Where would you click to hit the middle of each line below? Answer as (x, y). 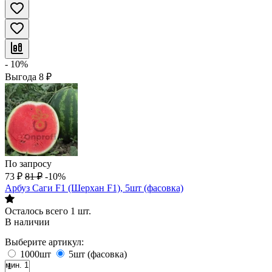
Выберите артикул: (44, 242)
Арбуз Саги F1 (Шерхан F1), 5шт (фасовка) (94, 188)
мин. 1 (17, 265)
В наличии (27, 222)
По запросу (28, 164)
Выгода (22, 77)
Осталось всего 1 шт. (48, 211)
